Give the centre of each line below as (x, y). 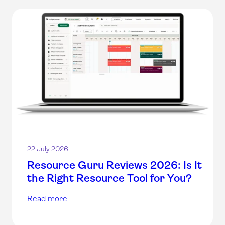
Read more (47, 198)
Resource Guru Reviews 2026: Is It (115, 165)
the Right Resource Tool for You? (109, 178)
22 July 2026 (48, 148)
